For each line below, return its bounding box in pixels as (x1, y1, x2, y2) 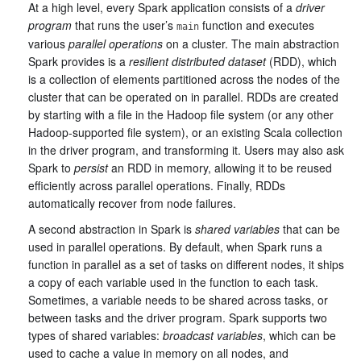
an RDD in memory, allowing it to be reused (108, 160, 332, 176)
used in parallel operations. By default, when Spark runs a (28, 239, 322, 255)
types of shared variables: (28, 327, 163, 343)
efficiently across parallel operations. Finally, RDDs (28, 177, 285, 193)
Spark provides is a (28, 53, 129, 69)
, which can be (263, 327, 336, 343)
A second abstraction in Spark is (28, 221, 195, 237)
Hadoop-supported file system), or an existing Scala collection (28, 124, 342, 140)
